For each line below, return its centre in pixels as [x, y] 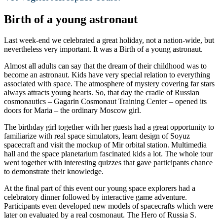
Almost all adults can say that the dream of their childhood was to [105, 66]
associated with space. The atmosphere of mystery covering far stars [109, 83]
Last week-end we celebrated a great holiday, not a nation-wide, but [109, 40]
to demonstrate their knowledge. [54, 171]
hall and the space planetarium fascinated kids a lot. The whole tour [108, 153]
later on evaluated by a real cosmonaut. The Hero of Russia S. [100, 215]
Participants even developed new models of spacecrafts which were [109, 206]
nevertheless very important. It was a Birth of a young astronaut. [103, 49]
